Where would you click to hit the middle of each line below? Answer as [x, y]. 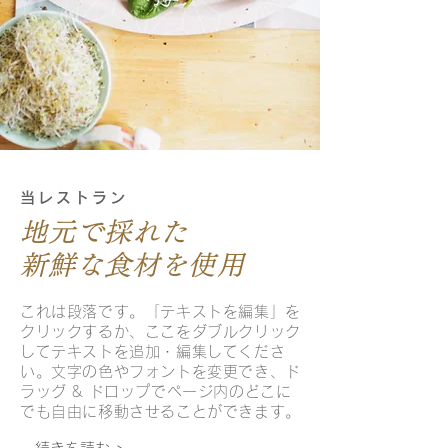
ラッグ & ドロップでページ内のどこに [156, 391]
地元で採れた [104, 231]
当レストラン [74, 197]
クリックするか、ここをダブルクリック [160, 331]
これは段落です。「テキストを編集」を [160, 311]
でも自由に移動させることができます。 [160, 411]
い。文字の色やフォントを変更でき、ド [160, 371]
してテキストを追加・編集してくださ [153, 351]
